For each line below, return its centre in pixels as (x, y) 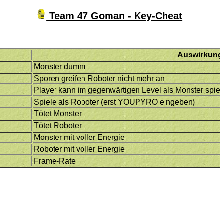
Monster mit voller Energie (80, 137)
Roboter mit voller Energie (80, 149)
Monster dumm (60, 66)
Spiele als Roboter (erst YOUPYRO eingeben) (115, 102)
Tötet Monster (58, 113)
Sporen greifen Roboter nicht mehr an (99, 78)
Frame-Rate (55, 161)
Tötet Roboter (58, 125)
